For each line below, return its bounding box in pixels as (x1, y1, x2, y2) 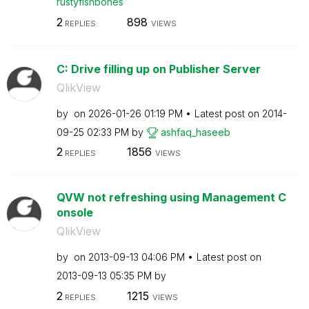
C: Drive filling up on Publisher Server (56, 61, 261, 76)
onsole (56, 206, 93, 219)
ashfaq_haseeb (160, 126, 230, 138)
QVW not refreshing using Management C (56, 190, 286, 204)
